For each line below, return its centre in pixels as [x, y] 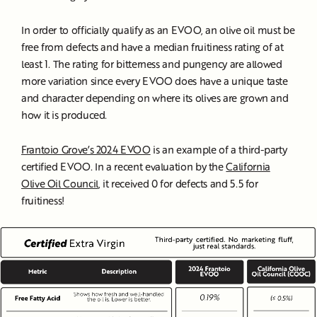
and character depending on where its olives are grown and [155, 97]
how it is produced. [65, 114]
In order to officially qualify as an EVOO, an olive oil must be [158, 29]
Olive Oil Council [60, 183]
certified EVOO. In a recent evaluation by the [124, 166]
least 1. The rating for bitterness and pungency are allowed [152, 63]
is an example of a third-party [219, 149]
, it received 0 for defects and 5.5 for [178, 183]
